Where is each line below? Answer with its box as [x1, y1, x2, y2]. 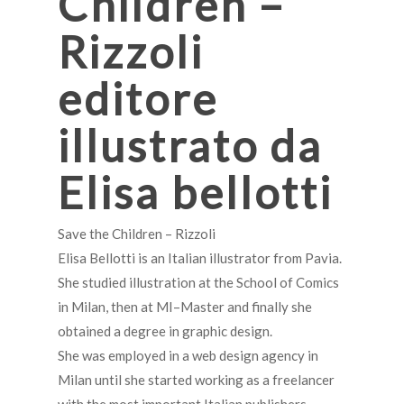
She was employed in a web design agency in [58, 347, 318, 364]
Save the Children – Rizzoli [58, 225, 216, 243]
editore [58, 72, 218, 125]
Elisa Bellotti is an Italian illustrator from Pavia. [58, 250, 342, 267]
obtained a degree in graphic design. [58, 323, 272, 340]
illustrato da [58, 119, 323, 172]
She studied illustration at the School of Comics [58, 274, 339, 291]
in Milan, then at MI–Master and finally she [58, 298, 312, 316]
